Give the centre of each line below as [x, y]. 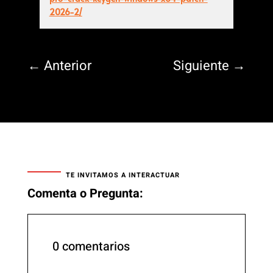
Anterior [67, 66]
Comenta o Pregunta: [85, 194]
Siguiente [201, 66]
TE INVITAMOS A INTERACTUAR [122, 175]
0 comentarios [91, 247]
